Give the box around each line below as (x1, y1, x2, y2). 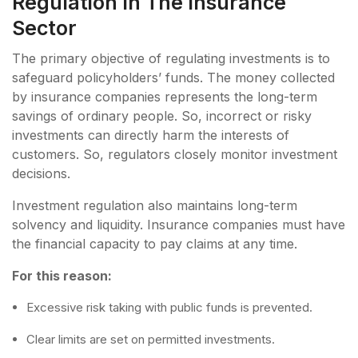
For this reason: (12, 267, 115, 284)
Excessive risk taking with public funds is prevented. (26, 299, 316, 315)
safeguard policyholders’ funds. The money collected (12, 69, 335, 86)
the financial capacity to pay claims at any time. (12, 235, 301, 252)
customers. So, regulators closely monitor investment (12, 145, 337, 162)
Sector (12, 15, 82, 40)
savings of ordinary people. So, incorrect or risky (12, 107, 312, 124)
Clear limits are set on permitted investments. (26, 331, 278, 347)
